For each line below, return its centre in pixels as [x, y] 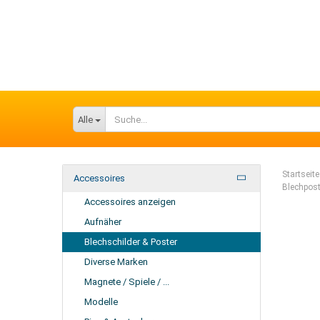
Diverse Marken [116, 262]
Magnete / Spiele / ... [127, 282]
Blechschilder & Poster [131, 242]
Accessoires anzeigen [130, 202]
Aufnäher [103, 222]
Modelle [101, 302]
